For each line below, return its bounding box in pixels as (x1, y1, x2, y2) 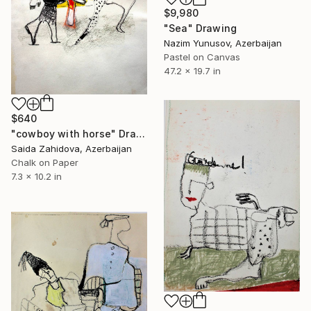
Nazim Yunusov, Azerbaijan (164, 37, 282, 49)
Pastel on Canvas (164, 51, 240, 62)
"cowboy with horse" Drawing (135, 127, 145, 140)
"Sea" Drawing (164, 22, 237, 34)
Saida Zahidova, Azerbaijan (11, 142, 132, 154)
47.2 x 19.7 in (164, 65, 221, 76)
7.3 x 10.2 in (11, 170, 62, 182)
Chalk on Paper (11, 156, 78, 168)
